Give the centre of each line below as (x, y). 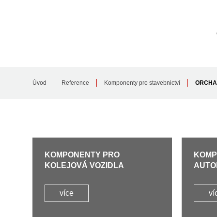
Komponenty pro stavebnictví (142, 83)
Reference (76, 83)
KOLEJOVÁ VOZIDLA (85, 165)
